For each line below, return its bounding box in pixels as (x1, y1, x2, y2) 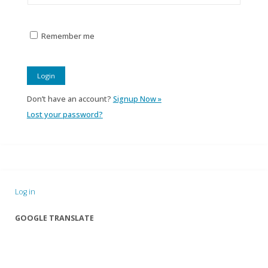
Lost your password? (26, 109, 103, 120)
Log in (15, 186, 36, 197)
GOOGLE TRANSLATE (15, 212, 95, 223)
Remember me (41, 31, 95, 41)
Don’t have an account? (26, 93, 113, 104)
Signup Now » (112, 93, 162, 104)
